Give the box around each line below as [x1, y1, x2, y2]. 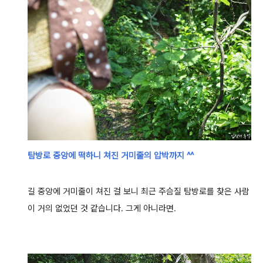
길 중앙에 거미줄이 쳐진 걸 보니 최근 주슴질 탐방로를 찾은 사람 [27, 186, 249, 197]
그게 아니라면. [125, 203, 176, 214]
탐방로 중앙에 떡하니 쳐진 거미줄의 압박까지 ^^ [27, 150, 194, 161]
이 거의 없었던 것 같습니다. [27, 203, 126, 214]
